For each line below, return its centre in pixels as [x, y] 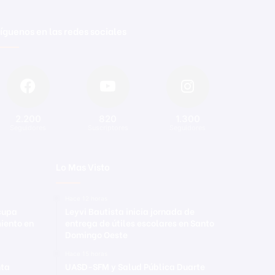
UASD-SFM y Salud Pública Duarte [135, 266]
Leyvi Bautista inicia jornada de [130, 211]
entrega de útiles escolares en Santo [140, 223]
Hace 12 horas [86, 198]
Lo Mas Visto [83, 166]
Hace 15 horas [86, 254]
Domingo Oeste [96, 234]
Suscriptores [108, 128]
